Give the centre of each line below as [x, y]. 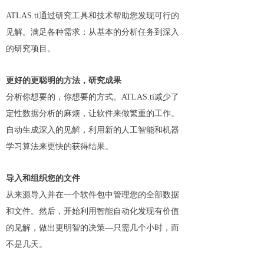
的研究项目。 [31, 49]
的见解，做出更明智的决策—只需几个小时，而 [93, 228]
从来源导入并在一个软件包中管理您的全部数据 [93, 195]
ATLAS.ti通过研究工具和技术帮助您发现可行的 [93, 16]
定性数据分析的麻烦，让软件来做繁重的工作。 [93, 113]
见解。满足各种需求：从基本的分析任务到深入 [93, 32]
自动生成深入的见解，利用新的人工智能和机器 [93, 130]
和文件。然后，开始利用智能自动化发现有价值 [93, 211]
